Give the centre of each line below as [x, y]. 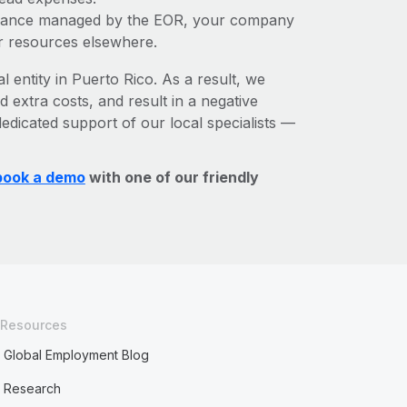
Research [33, 388]
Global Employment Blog [77, 355]
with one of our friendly [172, 177]
